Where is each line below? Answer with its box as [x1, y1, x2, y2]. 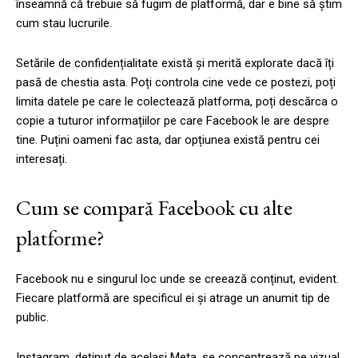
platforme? [16, 223, 105, 252]
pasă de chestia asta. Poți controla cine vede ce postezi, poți [16, 74, 336, 89]
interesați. [16, 151, 67, 166]
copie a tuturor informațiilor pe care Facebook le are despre [16, 113, 329, 128]
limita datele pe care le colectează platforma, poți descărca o [16, 93, 338, 109]
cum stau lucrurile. [16, 15, 112, 30]
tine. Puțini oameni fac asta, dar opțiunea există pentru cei [16, 132, 320, 147]
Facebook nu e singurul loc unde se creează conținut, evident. [16, 271, 339, 286]
